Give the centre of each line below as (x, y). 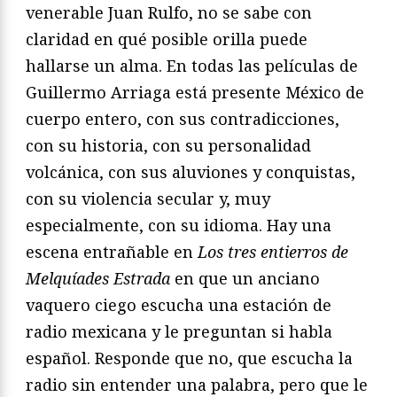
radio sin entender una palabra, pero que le (197, 384)
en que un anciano (245, 278)
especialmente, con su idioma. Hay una (179, 225)
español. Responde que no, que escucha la (189, 358)
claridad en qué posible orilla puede (167, 39)
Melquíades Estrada (98, 278)
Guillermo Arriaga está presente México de (195, 92)
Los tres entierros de (273, 251)
